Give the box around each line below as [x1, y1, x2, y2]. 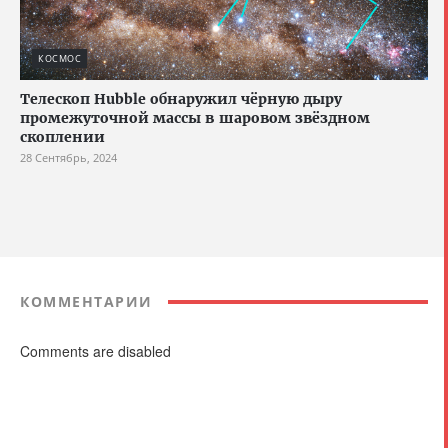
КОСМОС [38, 52, 81, 66]
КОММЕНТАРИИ [20, 292, 153, 312]
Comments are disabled [20, 341, 171, 362]
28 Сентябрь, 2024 [20, 150, 117, 166]
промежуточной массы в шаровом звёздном [20, 109, 370, 128]
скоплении [20, 128, 105, 147]
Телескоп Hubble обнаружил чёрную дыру [20, 90, 342, 109]
